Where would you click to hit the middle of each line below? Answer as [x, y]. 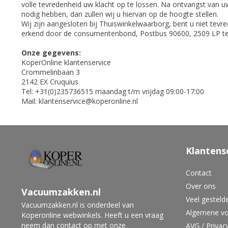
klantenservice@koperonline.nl [88, 101]
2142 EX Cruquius [51, 82]
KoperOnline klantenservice [66, 62]
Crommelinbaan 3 [51, 72]
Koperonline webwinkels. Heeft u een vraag [92, 215]
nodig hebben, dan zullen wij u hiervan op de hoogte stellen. [121, 14]
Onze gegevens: [51, 53]
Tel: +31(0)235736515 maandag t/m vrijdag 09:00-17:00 [113, 91]
